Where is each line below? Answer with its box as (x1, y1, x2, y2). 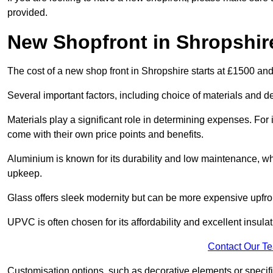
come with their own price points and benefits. (7, 129, 204, 140)
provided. (7, 7, 48, 18)
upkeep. (7, 168, 42, 179)
